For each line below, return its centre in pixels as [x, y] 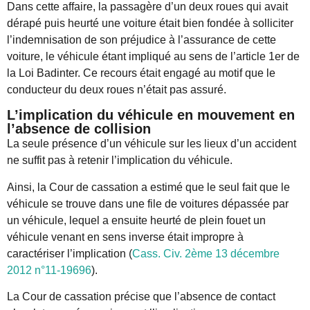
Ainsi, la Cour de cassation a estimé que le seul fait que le [148, 187]
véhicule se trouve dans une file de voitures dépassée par [148, 203]
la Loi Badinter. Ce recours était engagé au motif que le [141, 73]
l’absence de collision [79, 129]
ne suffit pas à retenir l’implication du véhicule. [120, 161]
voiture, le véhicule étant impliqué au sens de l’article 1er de [153, 56]
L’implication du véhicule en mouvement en [151, 115]
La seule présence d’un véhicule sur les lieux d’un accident [152, 144]
